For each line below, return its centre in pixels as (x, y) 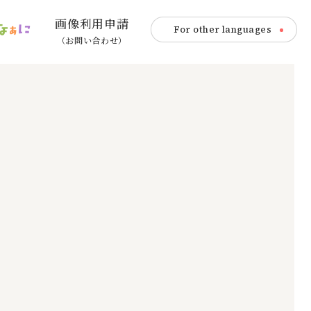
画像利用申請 (92, 24)
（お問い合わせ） (92, 41)
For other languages (222, 30)
